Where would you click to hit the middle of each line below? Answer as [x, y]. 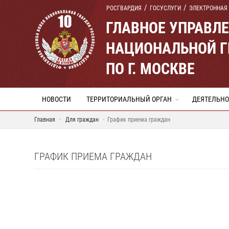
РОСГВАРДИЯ [124, 8]
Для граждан [82, 120]
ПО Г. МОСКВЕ [150, 69]
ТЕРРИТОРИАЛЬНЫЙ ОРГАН [129, 99]
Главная [45, 120]
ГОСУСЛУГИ [165, 8]
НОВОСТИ [56, 99]
